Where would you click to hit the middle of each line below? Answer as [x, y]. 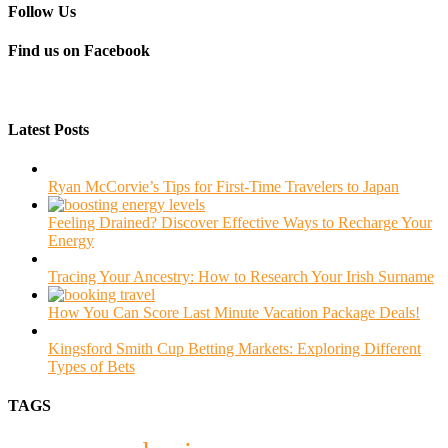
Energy [71, 240]
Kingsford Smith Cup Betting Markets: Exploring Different [234, 348]
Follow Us [42, 11]
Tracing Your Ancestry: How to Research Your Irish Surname [241, 276]
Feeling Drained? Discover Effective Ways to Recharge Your [240, 222]
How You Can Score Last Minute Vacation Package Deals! [234, 312]
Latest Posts [48, 129]
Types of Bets [91, 366]
